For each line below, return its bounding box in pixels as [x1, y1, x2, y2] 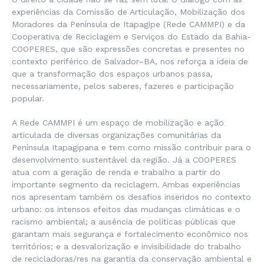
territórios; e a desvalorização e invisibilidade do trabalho [12, 242, 241, 251]
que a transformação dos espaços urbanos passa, [12, 69, 213, 78]
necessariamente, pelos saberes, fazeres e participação [12, 81, 234, 91]
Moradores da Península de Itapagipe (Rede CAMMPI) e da [12, 19, 245, 29]
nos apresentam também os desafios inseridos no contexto [12, 192, 251, 202]
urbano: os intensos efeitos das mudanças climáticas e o [12, 204, 240, 214]
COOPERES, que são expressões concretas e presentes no [12, 44, 245, 54]
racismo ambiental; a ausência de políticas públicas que [12, 217, 236, 226]
